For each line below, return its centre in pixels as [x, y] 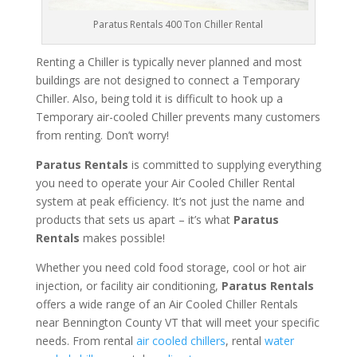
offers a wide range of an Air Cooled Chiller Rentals [167, 304]
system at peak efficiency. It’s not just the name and [170, 202]
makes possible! [122, 238]
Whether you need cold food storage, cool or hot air [171, 268]
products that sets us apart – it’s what [134, 220]
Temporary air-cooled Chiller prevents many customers [178, 117]
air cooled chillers [180, 341]
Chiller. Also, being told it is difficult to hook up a [159, 99]
